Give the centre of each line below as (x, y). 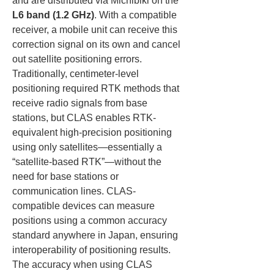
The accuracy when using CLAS (83, 265)
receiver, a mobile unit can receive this (96, 30)
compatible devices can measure (85, 206)
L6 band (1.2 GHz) (53, 15)
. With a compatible (137, 15)
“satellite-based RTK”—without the (88, 162)
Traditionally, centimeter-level (77, 74)
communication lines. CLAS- (74, 191)
